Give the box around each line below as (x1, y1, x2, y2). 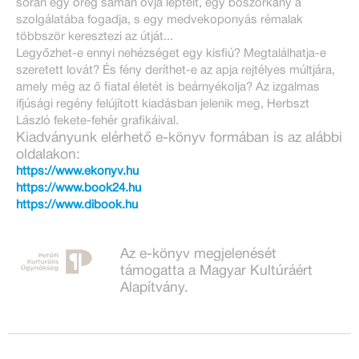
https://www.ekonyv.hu (16, 165, 139, 177)
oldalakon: (16, 147, 80, 161)
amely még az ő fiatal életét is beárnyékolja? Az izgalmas (16, 81, 320, 93)
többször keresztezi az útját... (16, 30, 173, 42)
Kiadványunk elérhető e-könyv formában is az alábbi (16, 131, 342, 144)
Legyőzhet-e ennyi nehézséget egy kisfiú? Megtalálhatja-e (16, 47, 326, 59)
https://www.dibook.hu (16, 199, 138, 211)
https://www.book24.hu (16, 182, 141, 194)
